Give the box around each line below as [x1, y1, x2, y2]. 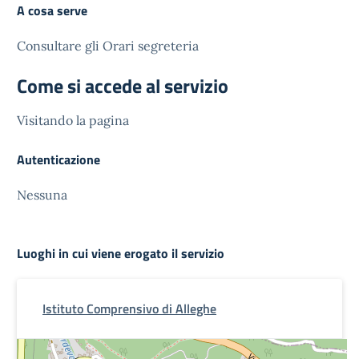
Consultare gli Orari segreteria [17, 37, 199, 54]
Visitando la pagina [17, 111, 129, 128]
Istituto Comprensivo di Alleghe [42, 298, 216, 318]
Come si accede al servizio [17, 71, 228, 100]
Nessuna [17, 186, 67, 203]
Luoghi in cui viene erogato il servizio [17, 243, 224, 263]
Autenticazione [17, 149, 100, 169]
